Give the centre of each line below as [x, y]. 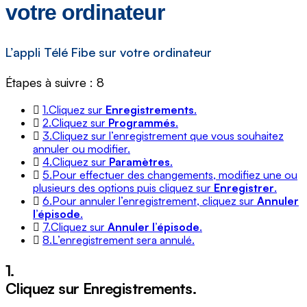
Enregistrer [244, 188]
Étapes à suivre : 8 [55, 83]
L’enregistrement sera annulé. [123, 240]
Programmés [142, 123]
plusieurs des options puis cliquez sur [123, 188]
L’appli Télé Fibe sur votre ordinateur [109, 52]
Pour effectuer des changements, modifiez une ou [175, 175]
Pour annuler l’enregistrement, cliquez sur [155, 201]
